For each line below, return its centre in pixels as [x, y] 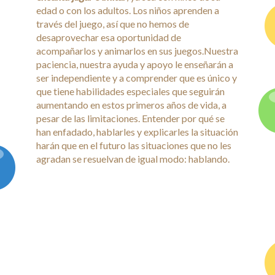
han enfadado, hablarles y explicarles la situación [137, 132]
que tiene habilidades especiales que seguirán [130, 91]
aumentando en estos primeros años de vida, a [131, 105]
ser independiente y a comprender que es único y [137, 78]
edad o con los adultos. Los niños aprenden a [128, 10]
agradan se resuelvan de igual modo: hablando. [133, 159]
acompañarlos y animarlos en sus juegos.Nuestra [137, 51]
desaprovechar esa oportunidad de [109, 37]
